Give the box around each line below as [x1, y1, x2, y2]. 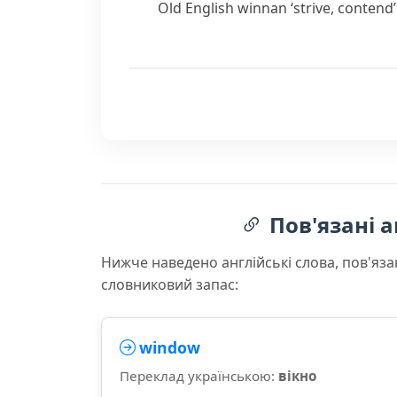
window [139, 337, 200, 358]
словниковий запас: [101, 275, 238, 294]
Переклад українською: [120, 367, 278, 385]
